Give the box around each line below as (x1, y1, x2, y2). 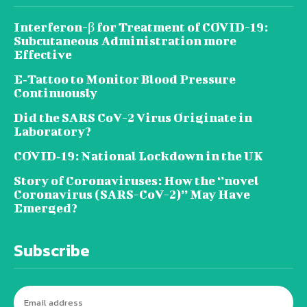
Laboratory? (14, 123, 91, 138)
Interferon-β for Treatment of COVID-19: (14, 19, 268, 34)
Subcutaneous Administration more (14, 33, 236, 48)
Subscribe (14, 238, 90, 262)
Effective (14, 47, 72, 62)
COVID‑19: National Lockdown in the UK (14, 148, 263, 163)
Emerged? (14, 200, 77, 215)
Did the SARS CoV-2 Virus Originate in (14, 110, 252, 125)
